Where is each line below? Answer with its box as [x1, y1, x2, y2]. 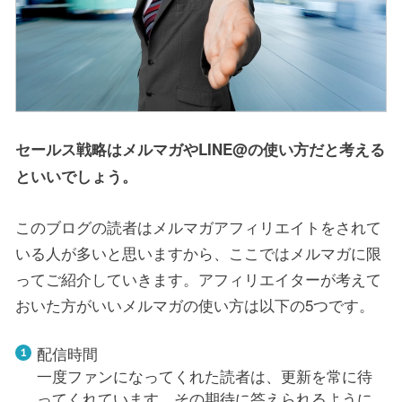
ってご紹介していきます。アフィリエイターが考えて [15, 267, 381, 291]
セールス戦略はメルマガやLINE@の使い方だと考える [15, 137, 385, 160]
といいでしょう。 [15, 164, 137, 187]
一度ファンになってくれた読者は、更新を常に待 [36, 364, 372, 388]
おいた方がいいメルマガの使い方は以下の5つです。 [15, 293, 374, 317]
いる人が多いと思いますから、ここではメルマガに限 [15, 241, 381, 265]
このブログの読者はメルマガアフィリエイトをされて [15, 215, 381, 239]
